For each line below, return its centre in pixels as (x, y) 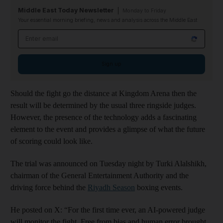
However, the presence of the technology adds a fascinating (104, 117)
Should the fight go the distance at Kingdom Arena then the (104, 93)
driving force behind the (49, 187)
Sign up (111, 64)
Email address (44, 35)
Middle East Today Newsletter (66, 10)
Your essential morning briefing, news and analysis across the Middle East (108, 20)
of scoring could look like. (52, 141)
